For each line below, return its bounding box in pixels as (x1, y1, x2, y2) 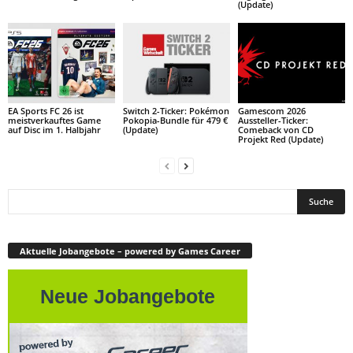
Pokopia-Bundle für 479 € (122, 114, 228, 127)
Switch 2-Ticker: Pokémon (122, 105, 229, 117)
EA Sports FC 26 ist (8, 105, 84, 117)
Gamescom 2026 (237, 105, 306, 117)
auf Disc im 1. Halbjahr (8, 124, 101, 136)
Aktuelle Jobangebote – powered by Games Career (20, 244, 240, 257)
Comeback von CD (237, 124, 314, 136)
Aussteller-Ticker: (237, 114, 308, 127)
